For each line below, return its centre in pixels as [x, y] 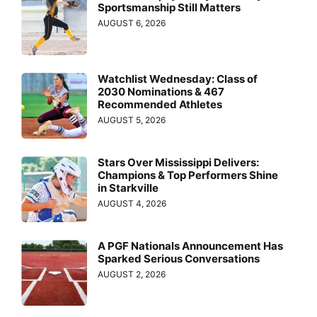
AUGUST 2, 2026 [132, 275]
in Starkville [128, 188]
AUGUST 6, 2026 [132, 23]
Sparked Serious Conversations [179, 259]
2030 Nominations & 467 [161, 91]
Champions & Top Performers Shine [188, 175]
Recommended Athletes [160, 104]
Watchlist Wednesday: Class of [178, 79]
